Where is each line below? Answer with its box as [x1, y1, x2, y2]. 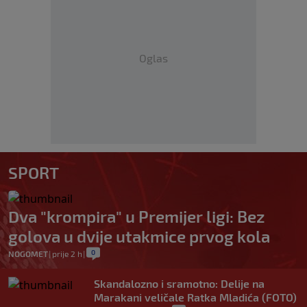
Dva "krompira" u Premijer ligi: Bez [8, 206, 265, 227]
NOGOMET [8, 249, 48, 259]
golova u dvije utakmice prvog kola [8, 226, 270, 247]
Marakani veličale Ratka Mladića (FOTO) [94, 291, 297, 304]
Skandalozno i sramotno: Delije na [94, 277, 265, 291]
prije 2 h [52, 249, 82, 259]
